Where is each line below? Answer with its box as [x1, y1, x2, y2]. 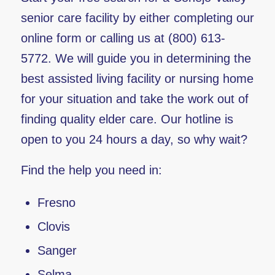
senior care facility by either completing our [20, 11, 254, 25]
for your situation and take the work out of [20, 92, 249, 106]
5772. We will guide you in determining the [20, 52, 251, 65]
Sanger [37, 244, 77, 257]
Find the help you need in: [20, 163, 162, 177]
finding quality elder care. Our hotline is [20, 112, 233, 126]
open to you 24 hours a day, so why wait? [20, 133, 247, 146]
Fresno [37, 196, 76, 209]
